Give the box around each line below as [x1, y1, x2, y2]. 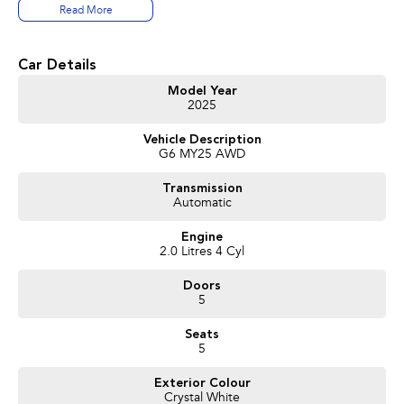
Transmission [161, 181, 243, 195]
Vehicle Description [142, 133, 262, 146]
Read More [59, 5, 113, 16]
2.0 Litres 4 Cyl [160, 245, 244, 259]
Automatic [172, 197, 232, 210]
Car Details [18, 58, 96, 73]
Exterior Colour [153, 376, 251, 390]
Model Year [167, 84, 237, 97]
